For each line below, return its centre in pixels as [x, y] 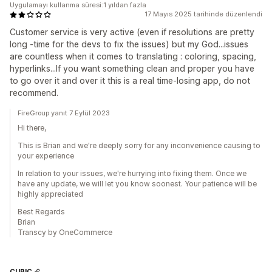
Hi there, [32, 128]
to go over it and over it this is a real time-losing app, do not [130, 80]
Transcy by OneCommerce [65, 232]
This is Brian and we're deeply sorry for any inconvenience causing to [139, 145]
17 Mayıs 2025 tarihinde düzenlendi [203, 14]
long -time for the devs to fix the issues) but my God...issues [129, 44]
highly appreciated [50, 194]
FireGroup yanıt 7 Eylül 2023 [64, 113]
